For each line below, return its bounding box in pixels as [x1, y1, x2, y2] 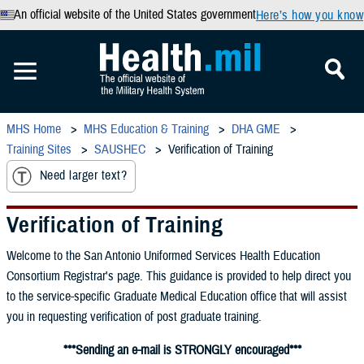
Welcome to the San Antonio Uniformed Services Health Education [6, 247, 320, 264]
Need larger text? [40, 167, 128, 184]
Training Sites [6, 141, 71, 158]
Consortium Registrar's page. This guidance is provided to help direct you [6, 267, 351, 284]
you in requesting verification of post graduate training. [6, 308, 262, 325]
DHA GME [232, 121, 280, 137]
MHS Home [6, 121, 61, 137]
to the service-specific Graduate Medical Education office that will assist [6, 288, 347, 305]
